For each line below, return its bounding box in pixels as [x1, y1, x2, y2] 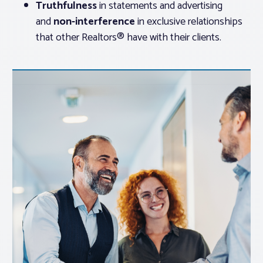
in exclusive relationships [135, 13, 242, 31]
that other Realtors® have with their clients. [36, 29, 221, 46]
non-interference [53, 13, 135, 31]
